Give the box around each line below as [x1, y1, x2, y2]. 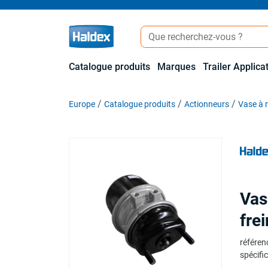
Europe [69, 99, 95, 109]
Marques [157, 61, 196, 72]
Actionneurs [184, 99, 229, 109]
